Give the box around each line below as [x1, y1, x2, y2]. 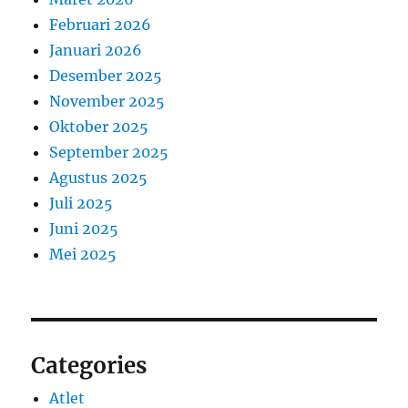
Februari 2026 [49, 15, 152, 35]
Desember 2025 [49, 66, 163, 86]
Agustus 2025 [49, 168, 148, 188]
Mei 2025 [49, 245, 117, 264]
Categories [31, 352, 148, 381]
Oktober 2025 [49, 117, 149, 137]
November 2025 [49, 92, 166, 111]
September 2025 [49, 143, 169, 162]
